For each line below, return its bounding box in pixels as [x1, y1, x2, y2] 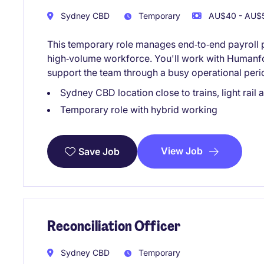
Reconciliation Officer [47, 216, 180, 235]
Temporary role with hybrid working [60, 104, 217, 116]
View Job [161, 145, 203, 157]
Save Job [78, 145, 120, 157]
